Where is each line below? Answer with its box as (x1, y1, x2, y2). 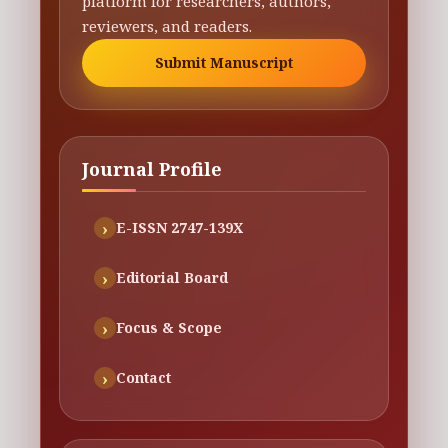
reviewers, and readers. (82, 15, 252, 36)
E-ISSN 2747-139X (116, 217, 243, 237)
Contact (116, 367, 171, 387)
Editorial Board (116, 267, 228, 287)
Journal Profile (82, 156, 222, 181)
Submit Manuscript (155, 52, 293, 72)
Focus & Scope (116, 317, 222, 337)
